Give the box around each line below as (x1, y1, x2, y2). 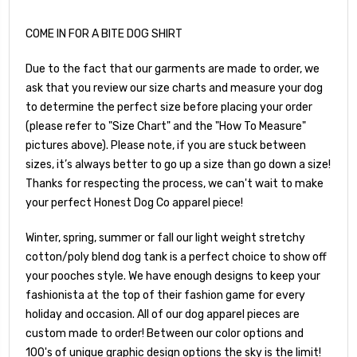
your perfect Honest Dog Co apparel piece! (25, 196, 243, 210)
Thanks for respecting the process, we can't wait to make (25, 177, 324, 191)
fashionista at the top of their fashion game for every (25, 288, 305, 303)
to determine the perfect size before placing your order (25, 100, 312, 115)
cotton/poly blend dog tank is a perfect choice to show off (25, 250, 327, 265)
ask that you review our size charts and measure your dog (25, 81, 323, 96)
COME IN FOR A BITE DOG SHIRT (25, 27, 182, 41)
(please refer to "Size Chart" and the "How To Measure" (25, 120, 306, 134)
